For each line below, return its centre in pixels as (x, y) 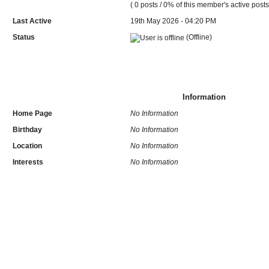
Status (24, 37)
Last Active (32, 21)
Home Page (33, 113)
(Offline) (198, 37)
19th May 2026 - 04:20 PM (174, 21)
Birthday (28, 129)
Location (28, 146)
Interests (28, 162)
